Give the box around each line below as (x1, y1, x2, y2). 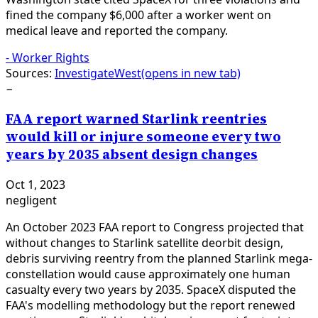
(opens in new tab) (141, 65, 241, 82)
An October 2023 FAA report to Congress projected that (6, 219, 304, 235)
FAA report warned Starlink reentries (6, 109, 267, 128)
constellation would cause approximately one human (6, 265, 290, 282)
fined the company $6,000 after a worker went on (6, 7, 271, 23)
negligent (6, 192, 57, 208)
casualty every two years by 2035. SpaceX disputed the (6, 281, 296, 297)
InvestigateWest (55, 65, 141, 82)
